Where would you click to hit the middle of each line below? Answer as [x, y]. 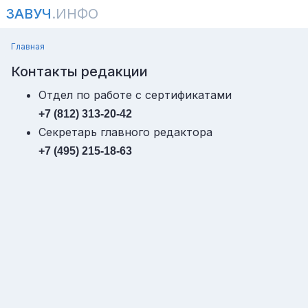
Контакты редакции [79, 71]
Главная [28, 46]
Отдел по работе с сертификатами [135, 95]
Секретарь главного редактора [125, 132]
